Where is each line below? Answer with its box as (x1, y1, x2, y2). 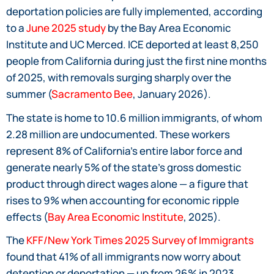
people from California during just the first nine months (6, 53, 267, 68)
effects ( (6, 209, 48, 224)
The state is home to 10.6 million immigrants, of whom (6, 110, 262, 125)
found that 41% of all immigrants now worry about (6, 250, 241, 264)
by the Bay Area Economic (106, 20, 231, 35)
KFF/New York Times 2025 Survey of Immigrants (26, 233, 254, 248)
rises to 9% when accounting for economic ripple (6, 193, 239, 207)
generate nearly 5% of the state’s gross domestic (6, 160, 242, 174)
